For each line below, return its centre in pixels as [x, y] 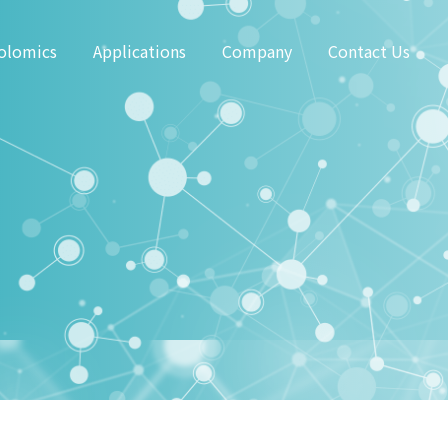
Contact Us [369, 51]
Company [257, 51]
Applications [139, 51]
